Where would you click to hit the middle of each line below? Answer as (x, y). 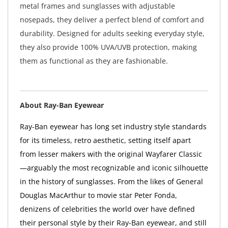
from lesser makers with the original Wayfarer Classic (111, 154)
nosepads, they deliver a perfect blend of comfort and (112, 19)
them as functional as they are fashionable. (94, 61)
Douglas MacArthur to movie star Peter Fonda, (98, 195)
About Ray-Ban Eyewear (62, 105)
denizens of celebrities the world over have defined (107, 209)
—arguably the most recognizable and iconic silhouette (114, 168)
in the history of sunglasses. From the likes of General (111, 182)
